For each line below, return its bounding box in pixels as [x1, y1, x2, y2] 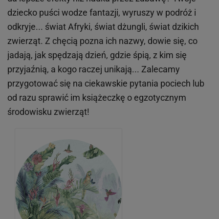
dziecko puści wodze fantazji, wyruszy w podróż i [7, 7, 196, 18]
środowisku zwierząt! [7, 106, 89, 117]
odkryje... [7, 21, 45, 32]
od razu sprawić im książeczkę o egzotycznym [7, 92, 186, 103]
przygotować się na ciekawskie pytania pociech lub [7, 78, 204, 88]
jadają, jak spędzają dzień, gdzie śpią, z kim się [7, 49, 187, 60]
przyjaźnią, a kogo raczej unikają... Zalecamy [7, 64, 180, 74]
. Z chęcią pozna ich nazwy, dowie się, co [41, 35, 197, 46]
